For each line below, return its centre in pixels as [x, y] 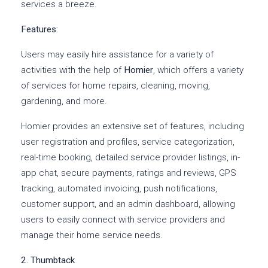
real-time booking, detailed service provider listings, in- [130, 158]
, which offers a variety [198, 70]
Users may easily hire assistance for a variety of [117, 55]
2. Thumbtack [48, 261]
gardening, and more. [64, 101]
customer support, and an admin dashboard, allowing [128, 204]
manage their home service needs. [92, 235]
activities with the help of [71, 70]
